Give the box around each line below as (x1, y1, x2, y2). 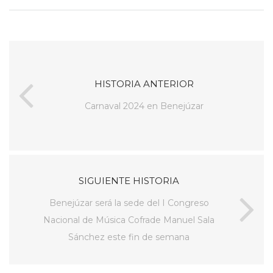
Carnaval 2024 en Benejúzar (85, 100, 204, 112)
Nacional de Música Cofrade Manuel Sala (43, 214, 214, 225)
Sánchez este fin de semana (68, 231, 190, 243)
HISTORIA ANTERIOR (94, 77, 194, 90)
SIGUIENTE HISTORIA (79, 174, 179, 186)
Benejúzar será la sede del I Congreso (49, 197, 209, 208)
